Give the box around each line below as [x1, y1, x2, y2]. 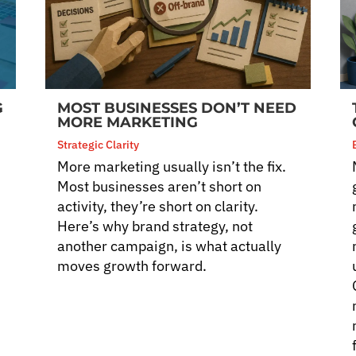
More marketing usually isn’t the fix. [57, 157, 287, 176]
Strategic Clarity [57, 137, 140, 152]
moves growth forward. [57, 256, 207, 275]
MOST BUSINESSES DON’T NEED [57, 99, 297, 117]
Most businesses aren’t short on [57, 176, 262, 195]
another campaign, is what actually [57, 236, 282, 255]
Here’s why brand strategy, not [57, 216, 253, 235]
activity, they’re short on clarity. [57, 196, 259, 215]
